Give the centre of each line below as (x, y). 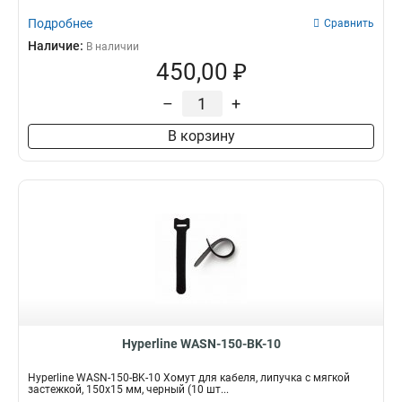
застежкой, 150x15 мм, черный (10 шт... (128, 389)
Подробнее (60, 23)
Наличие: (57, 46)
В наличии (113, 47)
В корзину (201, 136)
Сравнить (349, 23)
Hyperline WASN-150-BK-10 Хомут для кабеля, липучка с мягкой (189, 378)
